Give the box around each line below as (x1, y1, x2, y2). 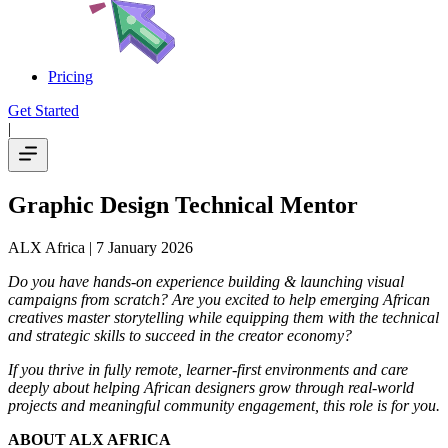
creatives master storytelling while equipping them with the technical (8, 308, 439, 326)
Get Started (8, 102, 79, 119)
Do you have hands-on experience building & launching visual (8, 272, 404, 290)
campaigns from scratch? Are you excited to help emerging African (8, 290, 430, 308)
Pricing (48, 68, 93, 85)
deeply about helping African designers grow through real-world (8, 378, 414, 396)
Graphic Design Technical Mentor (8, 191, 358, 218)
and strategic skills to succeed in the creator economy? (8, 326, 352, 344)
